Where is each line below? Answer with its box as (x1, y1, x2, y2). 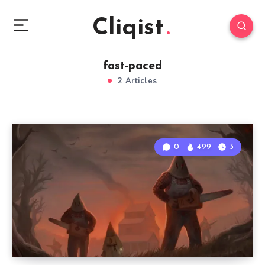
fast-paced (103, 60, 162, 72)
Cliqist (92, 17, 164, 40)
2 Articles (115, 76, 157, 86)
